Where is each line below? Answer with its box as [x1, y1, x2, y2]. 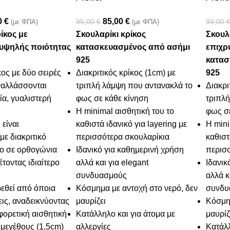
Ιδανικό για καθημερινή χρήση [76, 145, 184, 155]
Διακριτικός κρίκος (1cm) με [76, 68, 176, 78]
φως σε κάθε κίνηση [76, 94, 149, 103]
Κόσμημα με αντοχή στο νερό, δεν [76, 184, 198, 193]
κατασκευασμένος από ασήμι [76, 43, 190, 52]
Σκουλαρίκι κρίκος [76, 30, 146, 39]
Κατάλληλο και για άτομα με [76, 209, 176, 219]
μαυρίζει [76, 197, 106, 206]
